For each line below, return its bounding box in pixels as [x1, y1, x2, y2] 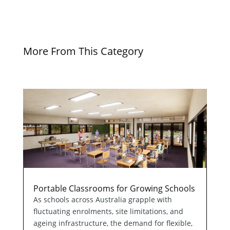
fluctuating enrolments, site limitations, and [33, 206, 183, 217]
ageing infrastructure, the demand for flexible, [33, 218, 193, 228]
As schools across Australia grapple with [33, 195, 172, 205]
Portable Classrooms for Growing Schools [33, 183, 195, 195]
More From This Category [23, 44, 143, 58]
